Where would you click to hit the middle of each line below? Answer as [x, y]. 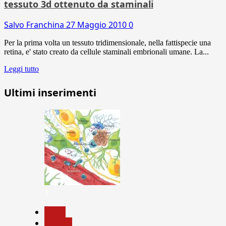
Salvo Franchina [35, 24]
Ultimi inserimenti [50, 92]
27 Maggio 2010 [97, 24]
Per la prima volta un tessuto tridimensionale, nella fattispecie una [107, 42]
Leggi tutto [21, 69]
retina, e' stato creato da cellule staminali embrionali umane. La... [106, 51]
